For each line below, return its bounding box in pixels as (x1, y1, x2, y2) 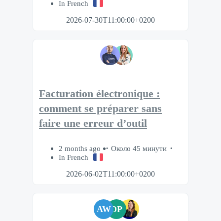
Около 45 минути (111, 144, 167, 152)
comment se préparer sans (39, 103, 162, 115)
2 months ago (59, 144, 103, 152)
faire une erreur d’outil (39, 117, 147, 130)
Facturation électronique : (39, 88, 160, 100)
